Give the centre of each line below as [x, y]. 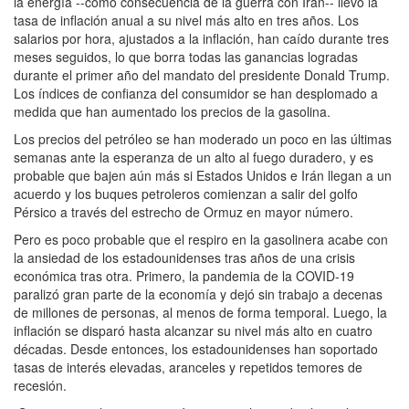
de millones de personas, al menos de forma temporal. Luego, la [200, 313]
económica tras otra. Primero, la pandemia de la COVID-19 [184, 276]
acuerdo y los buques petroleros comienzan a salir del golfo [186, 194]
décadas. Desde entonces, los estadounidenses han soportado [196, 349]
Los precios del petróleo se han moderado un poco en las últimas [203, 139]
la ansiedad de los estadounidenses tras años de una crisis [184, 258]
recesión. [40, 386]
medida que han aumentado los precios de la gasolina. [172, 112]
